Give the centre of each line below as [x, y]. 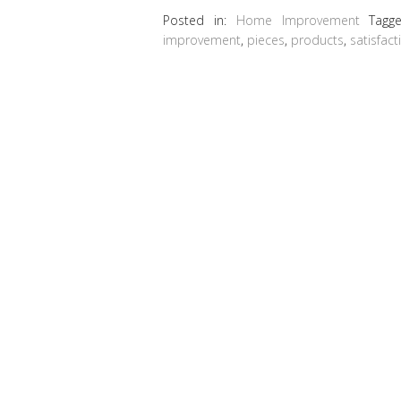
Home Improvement [298, 20]
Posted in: [200, 20]
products [317, 39]
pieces [266, 39]
